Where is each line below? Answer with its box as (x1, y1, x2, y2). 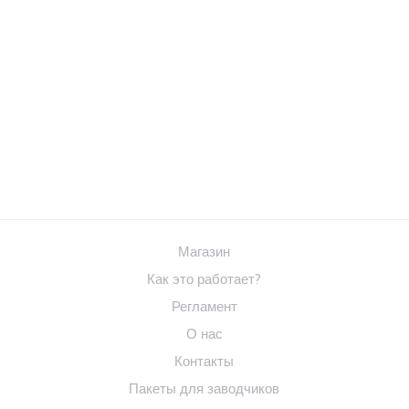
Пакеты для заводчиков (129, 381, 280, 397)
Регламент (171, 299, 237, 315)
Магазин (178, 244, 231, 260)
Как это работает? (147, 271, 262, 288)
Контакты (174, 353, 235, 370)
